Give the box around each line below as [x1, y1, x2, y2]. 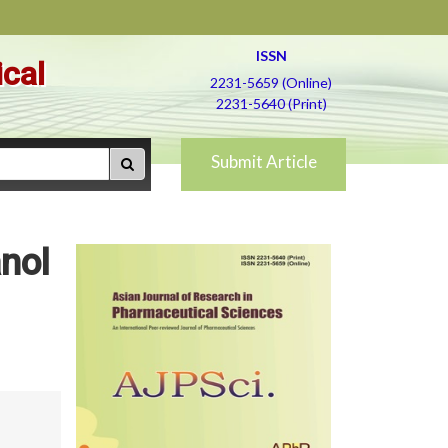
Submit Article [210, 151, 317, 172]
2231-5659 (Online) [210, 74, 332, 91]
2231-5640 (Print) [215, 95, 327, 112]
